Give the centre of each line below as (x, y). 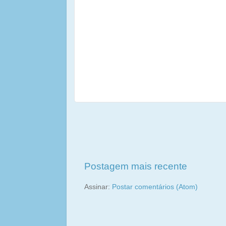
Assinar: (98, 187)
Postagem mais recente (136, 166)
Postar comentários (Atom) (155, 187)
